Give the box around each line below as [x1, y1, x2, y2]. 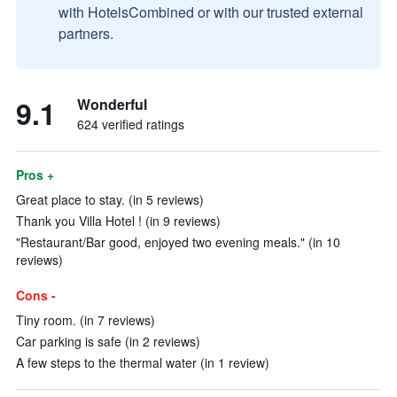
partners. [58, 23, 113, 43]
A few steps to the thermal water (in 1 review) [16, 354, 269, 371]
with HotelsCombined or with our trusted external [58, 2, 363, 22]
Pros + [16, 166, 54, 183]
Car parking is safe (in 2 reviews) [16, 332, 200, 350]
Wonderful [77, 94, 147, 114]
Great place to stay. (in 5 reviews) [16, 191, 204, 208]
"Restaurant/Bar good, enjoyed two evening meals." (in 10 [16, 233, 340, 251]
